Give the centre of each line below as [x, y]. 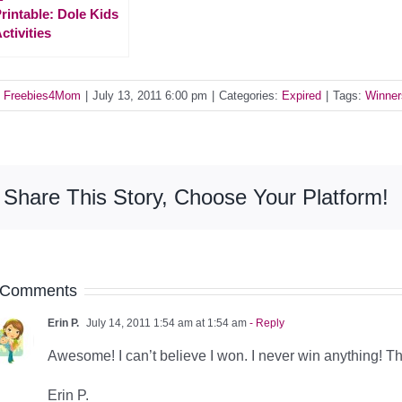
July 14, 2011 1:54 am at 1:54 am [165, 323]
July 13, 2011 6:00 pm [150, 95]
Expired [301, 95]
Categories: [250, 95]
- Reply [266, 323]
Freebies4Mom [42, 95]
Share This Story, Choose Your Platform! [196, 197]
